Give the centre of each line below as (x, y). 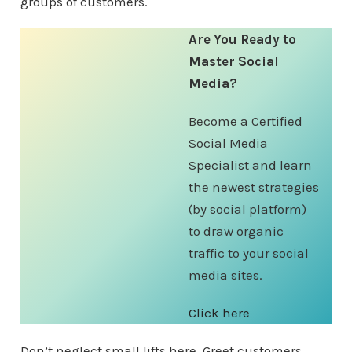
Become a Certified (245, 121)
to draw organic (236, 231)
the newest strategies (253, 187)
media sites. (225, 275)
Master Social (233, 61)
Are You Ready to (242, 39)
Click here (219, 313)
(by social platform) (247, 209)
